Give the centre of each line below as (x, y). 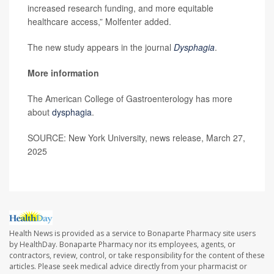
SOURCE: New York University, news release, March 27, (136, 138)
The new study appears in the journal (101, 47)
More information (63, 73)
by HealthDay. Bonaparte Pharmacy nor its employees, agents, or (122, 245)
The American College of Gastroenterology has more (130, 98)
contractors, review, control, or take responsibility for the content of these (137, 256)
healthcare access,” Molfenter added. (99, 21)
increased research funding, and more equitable (120, 8)
